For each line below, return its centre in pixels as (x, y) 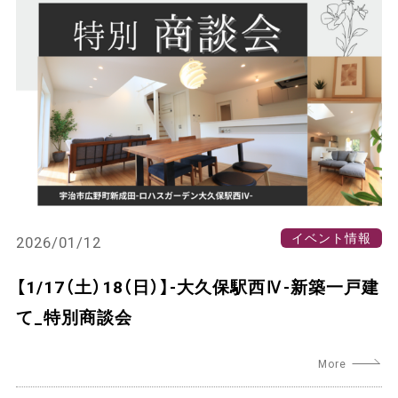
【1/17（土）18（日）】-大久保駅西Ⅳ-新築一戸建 (197, 286)
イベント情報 (332, 238)
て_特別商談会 (74, 316)
